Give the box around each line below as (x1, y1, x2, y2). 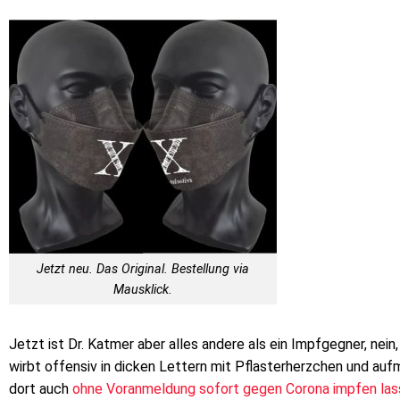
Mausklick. (113, 281, 172, 297)
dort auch (9, 380, 72, 398)
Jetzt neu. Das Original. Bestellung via (37, 261, 249, 277)
